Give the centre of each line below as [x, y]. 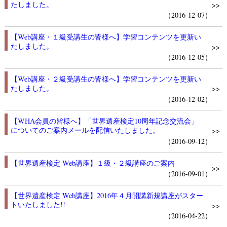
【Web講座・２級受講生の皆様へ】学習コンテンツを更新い [106, 79]
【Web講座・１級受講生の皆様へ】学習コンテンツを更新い [106, 37]
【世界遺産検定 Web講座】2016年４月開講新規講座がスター [107, 196]
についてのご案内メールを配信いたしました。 [85, 130]
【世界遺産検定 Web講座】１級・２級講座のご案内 [92, 163]
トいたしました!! [38, 205]
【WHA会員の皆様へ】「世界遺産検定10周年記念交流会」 [104, 121]
